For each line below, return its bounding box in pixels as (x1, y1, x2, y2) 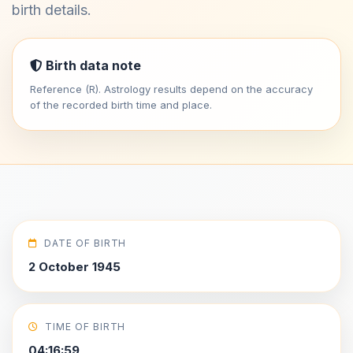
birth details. (12, 2, 91, 18)
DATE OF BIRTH (43, 237, 127, 249)
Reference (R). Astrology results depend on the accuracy (30, 83, 313, 95)
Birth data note (43, 58, 141, 73)
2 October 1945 (28, 259, 121, 274)
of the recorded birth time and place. (30, 98, 212, 111)
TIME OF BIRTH (44, 321, 126, 333)
